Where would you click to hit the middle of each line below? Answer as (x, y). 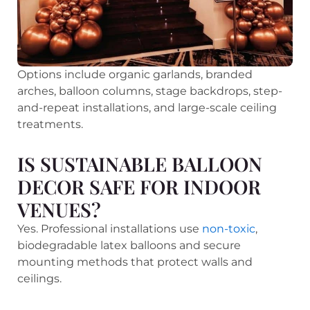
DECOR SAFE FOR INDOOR (139, 186)
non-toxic (229, 228)
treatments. (50, 124)
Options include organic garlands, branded (135, 74)
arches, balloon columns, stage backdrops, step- (150, 91)
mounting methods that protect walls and (135, 262)
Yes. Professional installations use (110, 228)
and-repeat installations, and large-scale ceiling (147, 107)
